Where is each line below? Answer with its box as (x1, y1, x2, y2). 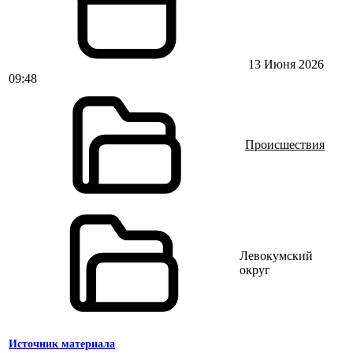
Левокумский (240, 249, 314, 262)
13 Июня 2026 (245, 58, 324, 71)
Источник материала (9, 338, 115, 350)
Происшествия (245, 138, 325, 151)
